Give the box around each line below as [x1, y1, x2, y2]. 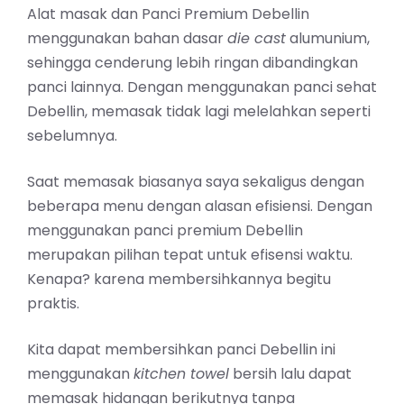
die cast [227, 28, 286, 50]
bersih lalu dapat [229, 363, 352, 385]
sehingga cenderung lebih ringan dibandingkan [27, 52, 358, 74]
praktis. [27, 293, 79, 315]
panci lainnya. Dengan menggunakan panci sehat [27, 77, 377, 98]
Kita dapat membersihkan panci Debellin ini [27, 339, 335, 361]
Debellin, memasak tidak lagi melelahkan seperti [27, 101, 371, 123]
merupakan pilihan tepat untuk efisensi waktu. [27, 244, 353, 266]
